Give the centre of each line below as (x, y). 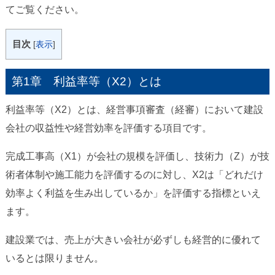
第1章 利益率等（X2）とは (86, 82)
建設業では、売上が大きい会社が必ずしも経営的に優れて (133, 240)
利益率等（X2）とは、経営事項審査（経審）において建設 (134, 110)
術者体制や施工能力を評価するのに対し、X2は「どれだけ (134, 175)
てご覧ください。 (45, 9)
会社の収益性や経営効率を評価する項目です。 (108, 128)
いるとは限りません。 (54, 258)
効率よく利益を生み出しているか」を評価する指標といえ (133, 193)
